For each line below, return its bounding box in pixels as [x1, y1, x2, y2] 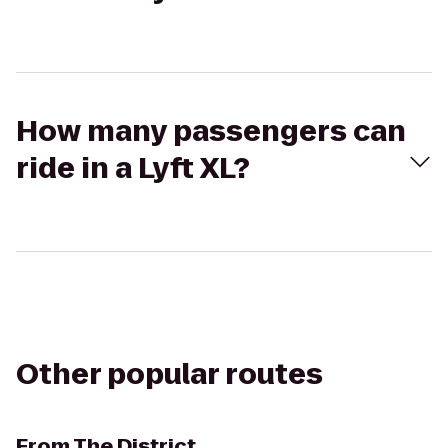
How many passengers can [16, 112, 406, 151]
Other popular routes [16, 355, 323, 394]
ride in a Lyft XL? [16, 149, 250, 188]
